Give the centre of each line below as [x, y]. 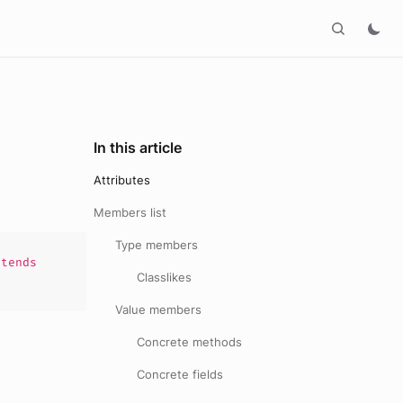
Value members [158, 309]
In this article [138, 148]
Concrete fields [180, 374]
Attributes [122, 180]
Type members [157, 245]
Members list [130, 212]
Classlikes [164, 277]
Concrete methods [189, 342]
